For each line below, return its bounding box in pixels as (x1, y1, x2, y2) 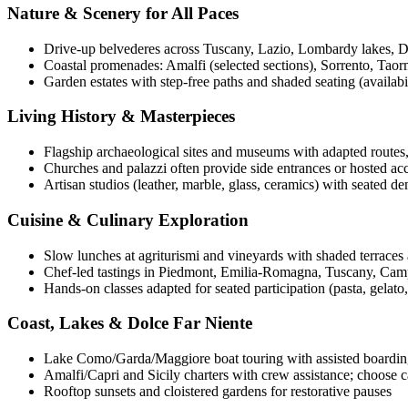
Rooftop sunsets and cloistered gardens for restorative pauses (44, 383, 392, 400)
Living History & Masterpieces (7, 107, 235, 127)
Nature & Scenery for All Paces (7, 4, 239, 23)
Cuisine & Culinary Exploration (7, 209, 249, 229)
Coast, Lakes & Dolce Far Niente (7, 313, 252, 333)
